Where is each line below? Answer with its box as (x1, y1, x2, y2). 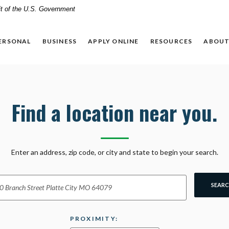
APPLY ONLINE (88, 37, 139, 45)
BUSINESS (42, 37, 77, 45)
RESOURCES (150, 37, 193, 45)
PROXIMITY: (70, 214, 119, 222)
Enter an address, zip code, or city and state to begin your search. (11, 147, 218, 156)
